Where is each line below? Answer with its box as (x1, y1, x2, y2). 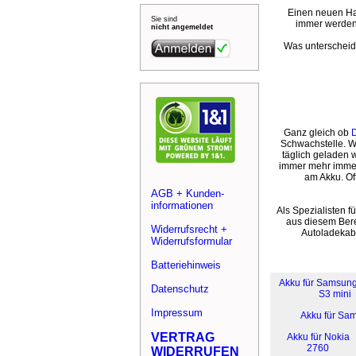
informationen (151, 199, 213, 211)
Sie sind (151, 15, 177, 23)
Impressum (151, 307, 203, 319)
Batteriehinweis (151, 259, 221, 271)
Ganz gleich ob (284, 127, 351, 138)
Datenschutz (151, 283, 209, 295)
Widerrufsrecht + (151, 223, 227, 235)
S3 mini (318, 288, 351, 300)
